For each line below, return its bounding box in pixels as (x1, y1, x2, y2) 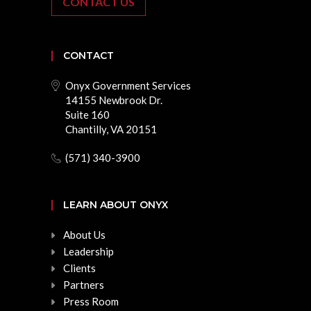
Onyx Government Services (65, 79, 191, 92)
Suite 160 (65, 108, 110, 121)
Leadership (63, 245, 114, 258)
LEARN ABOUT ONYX (63, 199, 168, 212)
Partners (63, 278, 104, 292)
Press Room (63, 295, 119, 308)
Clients (63, 262, 96, 275)
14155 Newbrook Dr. (65, 94, 162, 107)
